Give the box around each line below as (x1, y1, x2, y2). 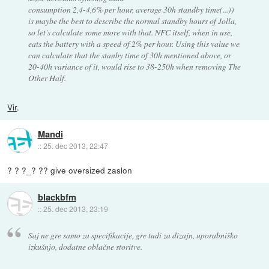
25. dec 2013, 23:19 (43, 204, 108, 214)
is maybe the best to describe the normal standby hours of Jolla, (28, 14, 237, 26)
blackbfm (37, 190, 76, 204)
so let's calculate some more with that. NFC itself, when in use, (28, 26, 232, 38)
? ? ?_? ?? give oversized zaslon (7, 163, 133, 176)
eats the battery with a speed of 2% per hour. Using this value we (28, 37, 240, 49)
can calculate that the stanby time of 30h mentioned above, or (28, 49, 231, 61)
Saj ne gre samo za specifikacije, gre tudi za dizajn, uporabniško (28, 229, 238, 241)
